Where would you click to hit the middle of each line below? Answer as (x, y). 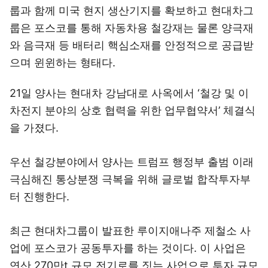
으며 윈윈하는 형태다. (63, 63)
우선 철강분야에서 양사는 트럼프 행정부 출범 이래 (132, 162)
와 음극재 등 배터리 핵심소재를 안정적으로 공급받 (132, 45)
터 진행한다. (39, 197)
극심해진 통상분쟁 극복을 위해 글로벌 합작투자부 (130, 179)
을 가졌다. (34, 128)
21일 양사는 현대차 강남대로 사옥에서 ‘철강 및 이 (129, 93)
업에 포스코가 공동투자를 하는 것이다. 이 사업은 (128, 248)
